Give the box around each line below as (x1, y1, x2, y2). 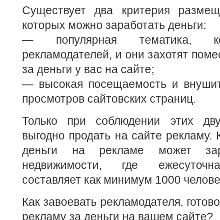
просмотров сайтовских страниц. (22, 92, 196, 105)
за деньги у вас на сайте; (22, 63, 154, 76)
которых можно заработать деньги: (22, 19, 206, 31)
